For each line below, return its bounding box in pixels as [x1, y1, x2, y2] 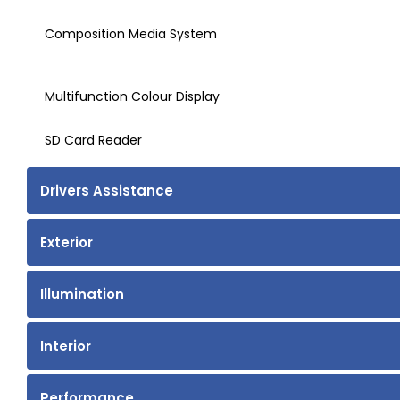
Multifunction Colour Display [45, 87, 220, 106]
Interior [40, 337, 91, 356]
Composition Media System [45, 25, 217, 44]
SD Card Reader [45, 131, 142, 150]
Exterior [40, 233, 93, 253]
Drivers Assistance [40, 181, 173, 201]
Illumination [40, 285, 124, 304]
